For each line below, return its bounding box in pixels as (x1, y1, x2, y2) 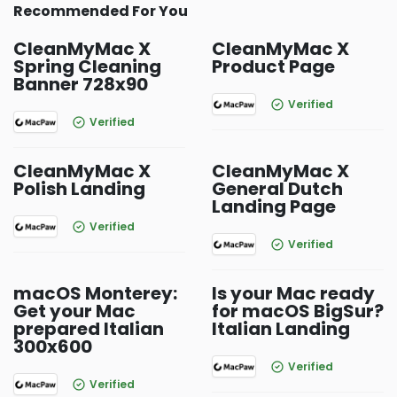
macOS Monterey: (13, 281, 177, 306)
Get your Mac (13, 299, 136, 323)
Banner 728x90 (13, 72, 148, 97)
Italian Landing (212, 316, 350, 341)
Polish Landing (13, 176, 145, 201)
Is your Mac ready (212, 281, 375, 306)
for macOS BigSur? (212, 299, 384, 323)
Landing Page (212, 194, 336, 219)
